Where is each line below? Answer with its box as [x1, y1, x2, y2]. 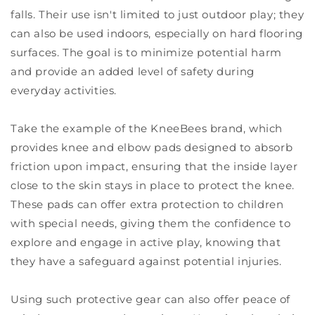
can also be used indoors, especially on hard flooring [11, 26, 303, 40]
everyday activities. [11, 83, 117, 97]
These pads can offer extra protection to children [11, 197, 284, 211]
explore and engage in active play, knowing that [11, 235, 281, 249]
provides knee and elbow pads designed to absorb [11, 140, 293, 154]
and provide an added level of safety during [11, 64, 255, 78]
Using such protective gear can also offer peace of [11, 292, 291, 306]
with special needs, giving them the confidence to [11, 216, 291, 230]
